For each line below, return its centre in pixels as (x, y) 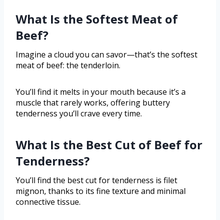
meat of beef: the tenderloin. (68, 65)
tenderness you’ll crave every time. (79, 113)
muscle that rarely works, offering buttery (93, 102)
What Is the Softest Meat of (97, 19)
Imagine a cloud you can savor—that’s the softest (107, 54)
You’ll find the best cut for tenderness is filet (96, 180)
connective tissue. (48, 202)
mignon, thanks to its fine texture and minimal (101, 191)
